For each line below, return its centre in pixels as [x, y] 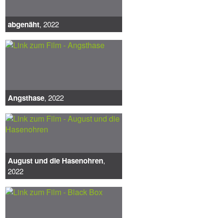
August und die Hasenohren [56, 160]
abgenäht [24, 24]
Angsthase [26, 98]
